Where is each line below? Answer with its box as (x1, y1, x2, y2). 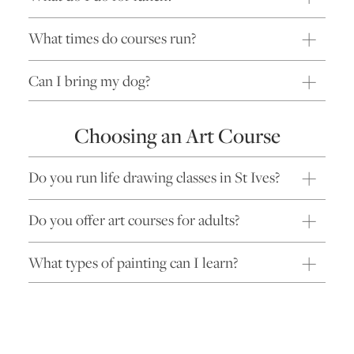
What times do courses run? (28, 28, 196, 49)
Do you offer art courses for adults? (28, 209, 239, 230)
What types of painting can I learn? (28, 251, 238, 273)
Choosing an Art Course (73, 121, 281, 150)
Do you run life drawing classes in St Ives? (28, 166, 280, 187)
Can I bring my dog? (28, 70, 150, 92)
